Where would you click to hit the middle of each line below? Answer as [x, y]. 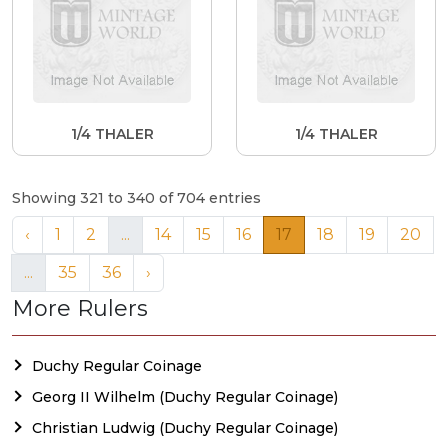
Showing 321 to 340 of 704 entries [136, 197]
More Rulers [80, 308]
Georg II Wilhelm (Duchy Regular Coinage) [185, 396]
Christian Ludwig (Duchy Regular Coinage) [185, 427]
